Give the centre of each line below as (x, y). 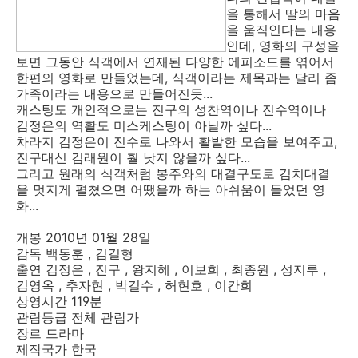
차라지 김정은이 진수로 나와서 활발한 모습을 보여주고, (177, 141)
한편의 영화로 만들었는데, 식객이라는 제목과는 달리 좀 (177, 78)
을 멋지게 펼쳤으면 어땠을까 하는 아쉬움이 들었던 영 (171, 189)
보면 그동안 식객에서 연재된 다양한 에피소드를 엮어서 (175, 62)
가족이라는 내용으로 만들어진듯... (114, 93)
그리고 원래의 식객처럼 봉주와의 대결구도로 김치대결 (173, 173)
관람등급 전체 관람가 (82, 317)
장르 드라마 (52, 333)
